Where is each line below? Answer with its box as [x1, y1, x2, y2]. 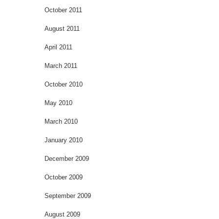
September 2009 [44, 192, 91, 199]
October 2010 [44, 80, 83, 88]
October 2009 [44, 173, 83, 181]
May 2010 [44, 99, 72, 107]
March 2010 [44, 117, 78, 125]
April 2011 [44, 43, 72, 51]
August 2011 [44, 24, 80, 32]
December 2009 [44, 154, 89, 162]
